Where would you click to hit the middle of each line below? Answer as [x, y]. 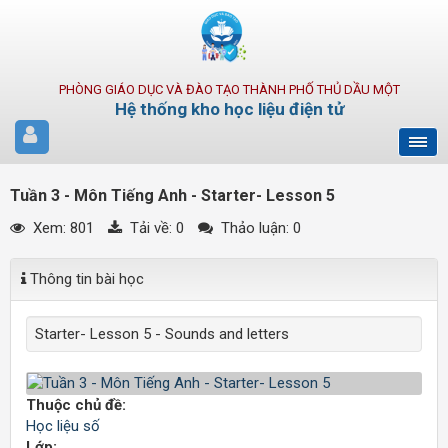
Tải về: [151, 228]
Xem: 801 [61, 228]
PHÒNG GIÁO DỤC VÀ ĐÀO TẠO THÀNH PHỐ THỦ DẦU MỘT [229, 89]
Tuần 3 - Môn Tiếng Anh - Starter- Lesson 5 [172, 195]
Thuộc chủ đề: [76, 405]
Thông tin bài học [85, 279]
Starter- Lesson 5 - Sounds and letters [162, 334]
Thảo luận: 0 [259, 228]
